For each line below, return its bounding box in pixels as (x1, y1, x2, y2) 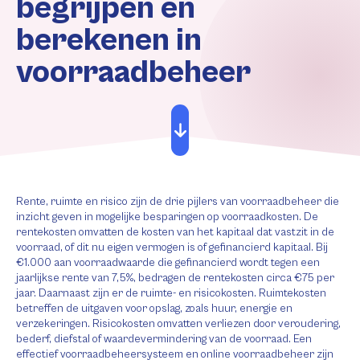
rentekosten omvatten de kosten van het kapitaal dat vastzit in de (16, 226, 334, 239)
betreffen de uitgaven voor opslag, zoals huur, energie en (16, 302, 292, 315)
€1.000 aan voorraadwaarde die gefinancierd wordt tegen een (16, 256, 320, 269)
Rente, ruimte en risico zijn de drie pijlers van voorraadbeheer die (16, 195, 339, 208)
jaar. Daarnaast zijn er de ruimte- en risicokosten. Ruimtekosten (16, 287, 326, 300)
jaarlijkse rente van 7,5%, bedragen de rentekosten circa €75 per (16, 272, 334, 284)
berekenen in (16, 22, 202, 59)
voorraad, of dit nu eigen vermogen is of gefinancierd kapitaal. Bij (16, 241, 328, 254)
